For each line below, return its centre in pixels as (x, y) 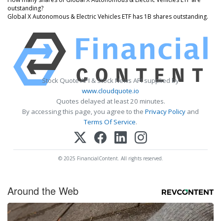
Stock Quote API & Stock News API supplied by (110, 80)
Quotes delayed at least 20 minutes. (110, 101)
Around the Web (43, 190)
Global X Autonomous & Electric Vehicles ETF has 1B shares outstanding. (108, 16)
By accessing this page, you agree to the (84, 111)
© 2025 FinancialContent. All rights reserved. (110, 158)
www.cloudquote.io (110, 91)
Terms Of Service (110, 122)
